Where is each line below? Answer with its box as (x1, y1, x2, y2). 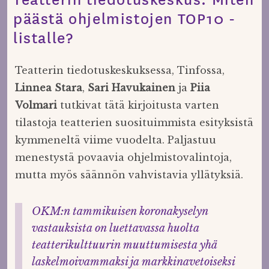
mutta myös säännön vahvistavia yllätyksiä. (14, 168, 243, 181)
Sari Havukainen (87, 81, 175, 94)
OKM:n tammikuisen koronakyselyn (31, 204, 208, 218)
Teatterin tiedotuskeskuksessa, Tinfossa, (14, 64, 225, 76)
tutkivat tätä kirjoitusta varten (56, 98, 219, 111)
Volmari (14, 98, 57, 111)
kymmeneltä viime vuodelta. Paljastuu (14, 133, 216, 146)
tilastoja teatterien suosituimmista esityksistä (14, 116, 253, 128)
